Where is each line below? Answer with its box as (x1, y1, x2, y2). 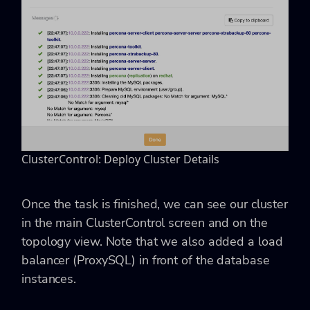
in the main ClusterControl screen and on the (21, 214, 268, 231)
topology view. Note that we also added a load (21, 232, 283, 250)
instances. (21, 270, 77, 287)
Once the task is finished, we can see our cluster (21, 195, 289, 212)
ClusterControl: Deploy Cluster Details (21, 151, 219, 167)
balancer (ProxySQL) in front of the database (21, 251, 270, 268)
